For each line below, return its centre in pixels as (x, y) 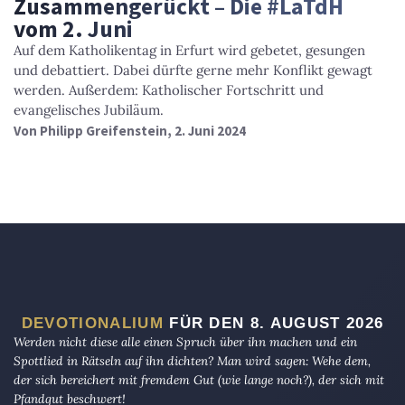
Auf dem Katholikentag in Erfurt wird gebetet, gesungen (189, 50)
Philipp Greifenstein (104, 130)
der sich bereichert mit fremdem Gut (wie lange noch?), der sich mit (199, 379)
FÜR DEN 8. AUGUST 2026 (273, 322)
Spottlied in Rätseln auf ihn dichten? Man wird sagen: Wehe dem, (192, 360)
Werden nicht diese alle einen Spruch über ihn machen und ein (185, 341)
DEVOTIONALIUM (92, 322)
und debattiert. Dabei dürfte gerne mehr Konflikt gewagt (193, 70)
